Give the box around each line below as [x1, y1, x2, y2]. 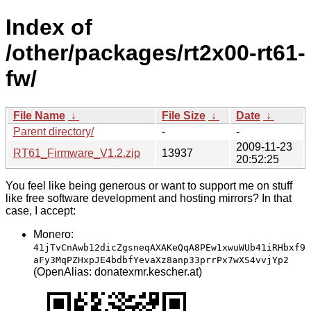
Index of [6, 15, 92, 40]
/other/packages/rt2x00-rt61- [6, 40, 305, 66]
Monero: [33, 228, 74, 240]
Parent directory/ [13, 125, 94, 137]
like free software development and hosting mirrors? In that [6, 192, 292, 204]
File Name [13, 109, 65, 121]
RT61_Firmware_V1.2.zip [13, 146, 140, 159]
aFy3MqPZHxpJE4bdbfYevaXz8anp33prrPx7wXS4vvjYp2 [33, 254, 289, 265]
